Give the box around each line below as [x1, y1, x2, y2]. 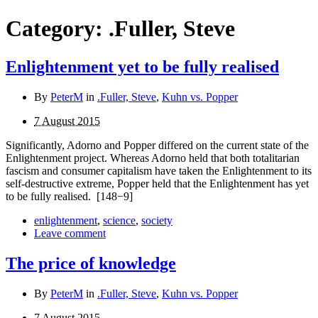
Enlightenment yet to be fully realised [6, 57, 279, 76]
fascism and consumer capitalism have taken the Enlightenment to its [6, 164, 312, 177]
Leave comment [34, 226, 106, 239]
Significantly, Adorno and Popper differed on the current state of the [6, 138, 309, 151]
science [103, 214, 136, 226]
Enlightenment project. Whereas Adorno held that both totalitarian [6, 151, 300, 164]
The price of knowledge [6, 253, 176, 273]
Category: [6, 16, 109, 42]
